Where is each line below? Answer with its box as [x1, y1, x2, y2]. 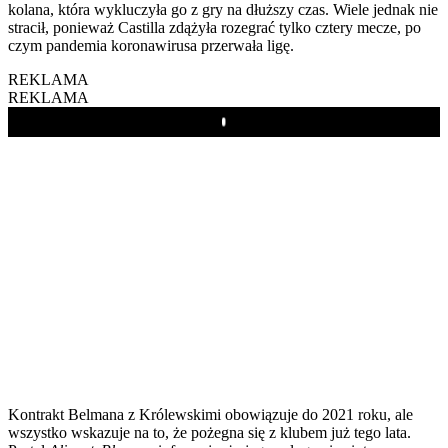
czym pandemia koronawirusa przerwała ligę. [8, 36, 294, 54]
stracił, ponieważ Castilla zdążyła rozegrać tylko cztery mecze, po [8, 18, 421, 36]
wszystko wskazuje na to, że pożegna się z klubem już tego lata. [8, 423, 411, 441]
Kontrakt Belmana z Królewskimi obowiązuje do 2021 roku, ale [8, 405, 413, 423]
